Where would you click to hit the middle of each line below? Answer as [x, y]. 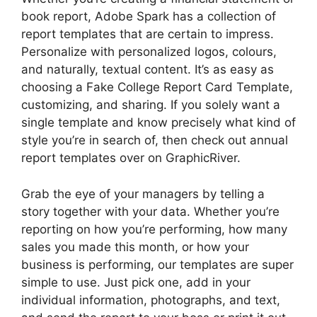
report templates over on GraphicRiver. [131, 158]
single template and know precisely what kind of [158, 122]
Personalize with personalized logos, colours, [149, 52]
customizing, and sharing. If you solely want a [151, 105]
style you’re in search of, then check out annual [155, 140]
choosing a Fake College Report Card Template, [157, 87]
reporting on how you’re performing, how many [154, 229]
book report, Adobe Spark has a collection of [149, 16]
